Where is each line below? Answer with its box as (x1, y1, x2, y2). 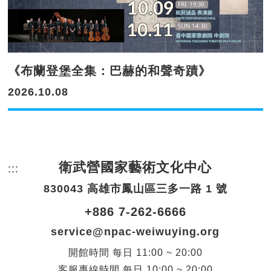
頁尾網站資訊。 (19, 162, 100, 175)
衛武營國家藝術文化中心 (59, 159, 212, 175)
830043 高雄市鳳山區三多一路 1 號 (43, 182, 227, 195)
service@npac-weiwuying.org (51, 225, 220, 238)
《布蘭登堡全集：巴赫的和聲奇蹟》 (8, 64, 212, 77)
